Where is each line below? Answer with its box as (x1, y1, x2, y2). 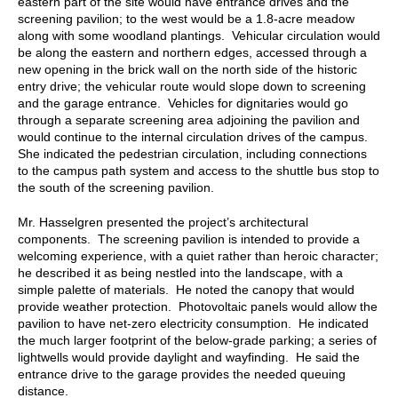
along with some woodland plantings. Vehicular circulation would (18, 28, 380, 43)
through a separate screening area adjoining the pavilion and (18, 112, 360, 127)
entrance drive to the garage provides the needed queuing (18, 366, 346, 381)
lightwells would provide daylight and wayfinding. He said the (18, 349, 360, 364)
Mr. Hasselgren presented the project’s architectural (18, 214, 308, 229)
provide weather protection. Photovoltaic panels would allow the (18, 298, 378, 314)
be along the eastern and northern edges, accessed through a (18, 44, 367, 60)
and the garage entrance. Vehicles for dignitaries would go (18, 95, 348, 110)
